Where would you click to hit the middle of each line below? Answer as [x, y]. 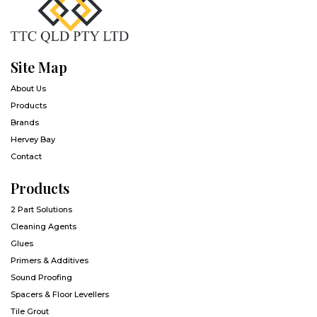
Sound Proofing [41, 277]
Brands [25, 122]
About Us [28, 88]
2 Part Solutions [41, 209]
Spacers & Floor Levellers [60, 294]
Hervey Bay [33, 139]
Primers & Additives [50, 260]
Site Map [39, 67]
